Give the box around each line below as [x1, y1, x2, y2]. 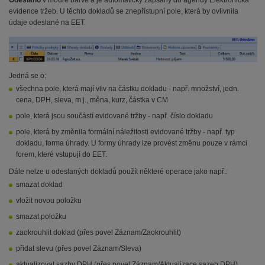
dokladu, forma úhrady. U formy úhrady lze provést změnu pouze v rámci [16, 139, 247, 148]
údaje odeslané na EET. [9, 18, 86, 27]
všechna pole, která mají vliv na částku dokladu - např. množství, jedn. [16, 85, 239, 93]
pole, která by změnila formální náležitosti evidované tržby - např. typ [16, 128, 235, 137]
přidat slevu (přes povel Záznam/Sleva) [16, 244, 141, 253]
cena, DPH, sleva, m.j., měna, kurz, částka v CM [16, 96, 168, 105]
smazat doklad [16, 180, 63, 189]
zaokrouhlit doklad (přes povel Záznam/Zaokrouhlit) [16, 228, 181, 237]
